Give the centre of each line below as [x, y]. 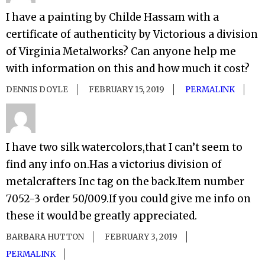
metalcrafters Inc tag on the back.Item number [125, 181]
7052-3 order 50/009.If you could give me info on [128, 198]
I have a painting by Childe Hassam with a [112, 17]
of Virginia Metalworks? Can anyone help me [121, 51]
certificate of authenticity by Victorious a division [132, 34]
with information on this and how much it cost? [128, 68]
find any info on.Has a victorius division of [114, 164]
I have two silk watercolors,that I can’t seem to [124, 147]
